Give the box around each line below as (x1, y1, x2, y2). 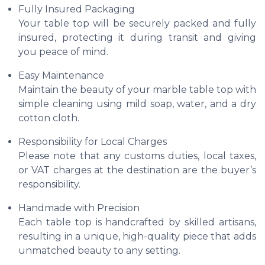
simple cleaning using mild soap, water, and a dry (18, 98, 256, 109)
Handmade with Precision (18, 202, 140, 214)
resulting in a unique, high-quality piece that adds (18, 230, 256, 242)
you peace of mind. (18, 46, 108, 57)
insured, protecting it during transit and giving (18, 31, 256, 43)
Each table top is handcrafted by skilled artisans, (18, 216, 256, 228)
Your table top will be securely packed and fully (18, 17, 256, 29)
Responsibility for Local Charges (18, 135, 167, 147)
